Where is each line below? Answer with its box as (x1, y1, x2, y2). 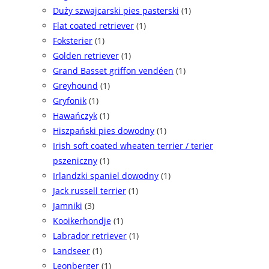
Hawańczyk (53, 110, 97, 122)
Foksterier (53, 35, 92, 47)
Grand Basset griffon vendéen (53, 65, 174, 77)
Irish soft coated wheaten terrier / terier (53, 140, 213, 152)
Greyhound (53, 80, 98, 92)
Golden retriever (53, 50, 119, 62)
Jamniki (53, 200, 82, 212)
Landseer (53, 245, 90, 257)
